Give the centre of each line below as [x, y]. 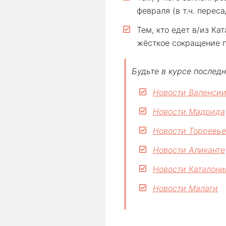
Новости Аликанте [189, 150]
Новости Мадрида [189, 111]
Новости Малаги [185, 188]
